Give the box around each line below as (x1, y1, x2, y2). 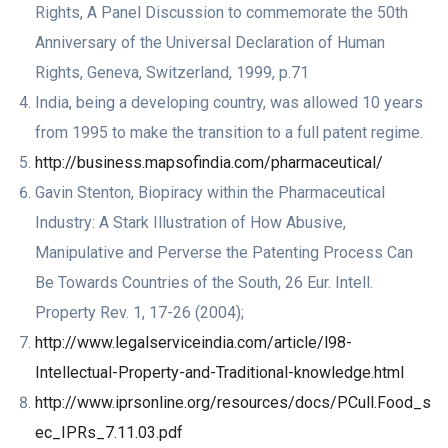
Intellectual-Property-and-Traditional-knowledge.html (35, 363, 404, 383)
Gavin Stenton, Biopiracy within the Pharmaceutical (35, 183, 385, 203)
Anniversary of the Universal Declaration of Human (35, 33, 385, 53)
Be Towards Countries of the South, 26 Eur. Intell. (35, 273, 373, 293)
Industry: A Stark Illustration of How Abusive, (35, 213, 346, 233)
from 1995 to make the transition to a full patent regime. (35, 123, 423, 143)
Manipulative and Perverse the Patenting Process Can (35, 243, 413, 263)
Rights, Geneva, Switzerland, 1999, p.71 (35, 63, 309, 83)
